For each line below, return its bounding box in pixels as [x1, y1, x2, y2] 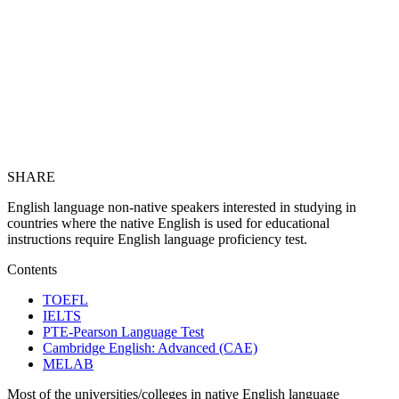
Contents [7, 261, 57, 277]
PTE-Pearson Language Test [43, 323, 204, 339]
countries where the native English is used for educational [7, 215, 330, 231]
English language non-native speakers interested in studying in [7, 199, 356, 215]
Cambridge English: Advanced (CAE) [43, 339, 257, 355]
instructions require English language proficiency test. [7, 231, 307, 247]
